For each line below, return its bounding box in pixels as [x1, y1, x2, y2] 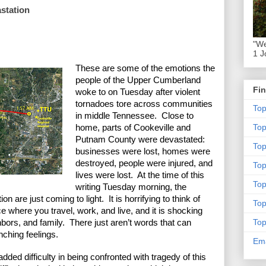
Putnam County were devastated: [75, 134, 205, 144]
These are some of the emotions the [75, 63, 215, 73]
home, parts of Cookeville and [75, 122, 191, 132]
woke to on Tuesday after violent [75, 87, 200, 97]
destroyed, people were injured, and [75, 158, 213, 168]
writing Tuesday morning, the [75, 182, 186, 192]
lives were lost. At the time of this [75, 170, 204, 180]
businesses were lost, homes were [75, 146, 210, 156]
